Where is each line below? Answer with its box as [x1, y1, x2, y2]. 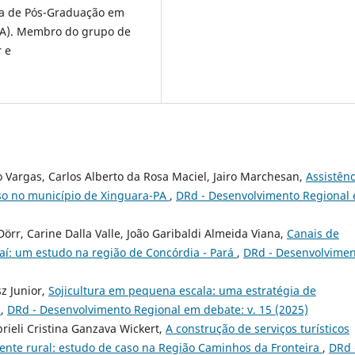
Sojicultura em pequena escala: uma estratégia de [48, 282, 316, 298]
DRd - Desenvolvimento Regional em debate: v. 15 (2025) [7, 301, 308, 317]
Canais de [287, 225, 339, 241]
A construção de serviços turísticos [166, 320, 349, 336]
